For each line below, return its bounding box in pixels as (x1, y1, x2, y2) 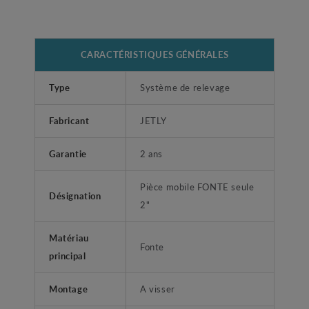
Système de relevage (140, 81, 230, 94)
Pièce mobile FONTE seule (140, 180, 255, 194)
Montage (49, 282, 88, 296)
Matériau (49, 231, 89, 245)
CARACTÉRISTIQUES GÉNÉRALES (80, 48, 229, 61)
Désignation (49, 189, 101, 203)
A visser (140, 282, 175, 296)
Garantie (49, 147, 87, 161)
